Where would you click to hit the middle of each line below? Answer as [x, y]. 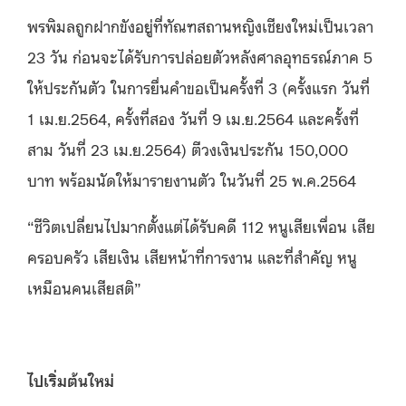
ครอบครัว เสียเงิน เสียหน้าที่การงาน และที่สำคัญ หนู [192, 256]
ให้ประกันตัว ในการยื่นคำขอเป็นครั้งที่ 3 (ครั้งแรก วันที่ [198, 87]
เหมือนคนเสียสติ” [84, 287]
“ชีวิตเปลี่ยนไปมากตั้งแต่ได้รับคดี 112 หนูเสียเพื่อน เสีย [201, 225]
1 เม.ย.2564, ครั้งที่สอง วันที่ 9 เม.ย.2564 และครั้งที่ [193, 117]
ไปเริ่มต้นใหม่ [71, 379]
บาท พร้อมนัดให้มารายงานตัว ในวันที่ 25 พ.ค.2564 [192, 179]
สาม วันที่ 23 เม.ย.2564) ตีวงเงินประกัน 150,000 [188, 148]
